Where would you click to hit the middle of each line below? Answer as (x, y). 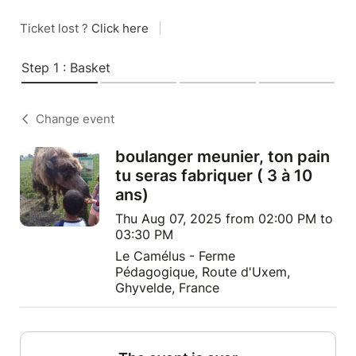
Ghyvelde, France (167, 288)
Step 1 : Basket (66, 68)
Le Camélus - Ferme (175, 256)
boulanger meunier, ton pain (222, 157)
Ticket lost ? (56, 28)
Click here (120, 28)
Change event (75, 119)
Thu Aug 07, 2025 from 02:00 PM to (224, 219)
